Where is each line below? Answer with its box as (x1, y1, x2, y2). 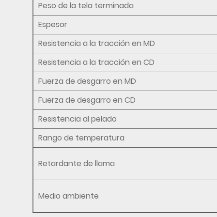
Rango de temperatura (38, 132, 125, 143)
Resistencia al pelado (38, 113, 117, 124)
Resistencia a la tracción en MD (38, 37, 155, 49)
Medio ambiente (38, 190, 99, 201)
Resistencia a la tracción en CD (38, 56, 155, 68)
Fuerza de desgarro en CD (38, 94, 136, 106)
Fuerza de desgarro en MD (38, 75, 137, 87)
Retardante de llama (38, 157, 115, 169)
